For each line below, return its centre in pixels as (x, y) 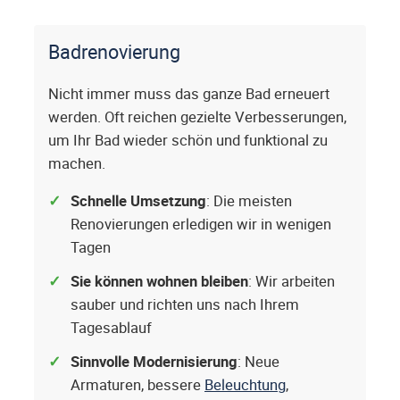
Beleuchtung (245, 385)
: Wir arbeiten (292, 282)
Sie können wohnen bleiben (159, 282)
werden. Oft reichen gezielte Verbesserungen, (197, 117)
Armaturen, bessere (137, 385)
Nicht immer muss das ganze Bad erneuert (189, 94)
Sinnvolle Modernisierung (154, 362)
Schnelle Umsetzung (138, 201)
